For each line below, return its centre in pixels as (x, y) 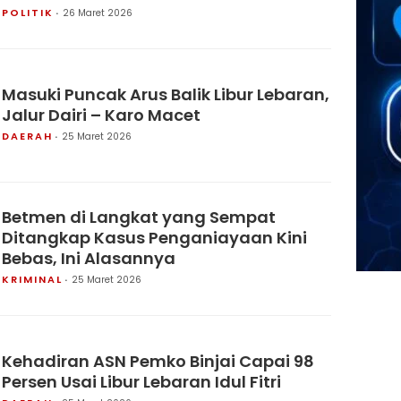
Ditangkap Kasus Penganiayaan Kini (154, 238)
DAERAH (27, 136)
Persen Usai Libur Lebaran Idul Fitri (141, 381)
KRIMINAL (32, 279)
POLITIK (28, 13)
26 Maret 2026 (98, 13)
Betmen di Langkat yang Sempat (139, 217)
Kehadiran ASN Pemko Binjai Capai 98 (158, 361)
